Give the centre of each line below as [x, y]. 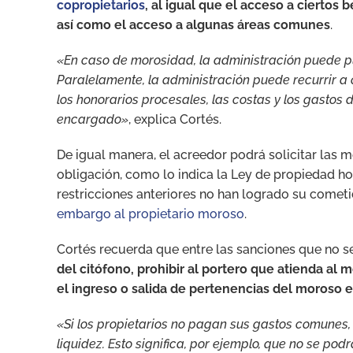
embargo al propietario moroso [150, 214]
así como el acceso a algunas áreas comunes [193, 24]
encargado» [93, 119]
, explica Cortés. [175, 119]
